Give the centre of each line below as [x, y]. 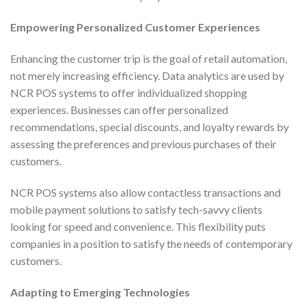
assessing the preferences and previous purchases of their [143, 143]
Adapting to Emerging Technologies [100, 292]
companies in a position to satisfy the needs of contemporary [151, 243]
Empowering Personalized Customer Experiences [135, 27]
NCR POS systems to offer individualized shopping [129, 92]
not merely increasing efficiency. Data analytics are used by [147, 75]
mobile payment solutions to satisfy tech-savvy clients [136, 209]
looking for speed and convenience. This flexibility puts [138, 226]
